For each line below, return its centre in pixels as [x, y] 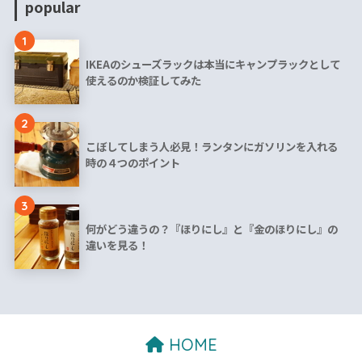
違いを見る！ [117, 245]
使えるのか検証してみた [143, 80]
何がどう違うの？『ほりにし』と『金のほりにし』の [211, 229]
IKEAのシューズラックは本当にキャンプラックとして [213, 64]
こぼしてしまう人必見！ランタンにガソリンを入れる [211, 147]
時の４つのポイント [133, 163]
